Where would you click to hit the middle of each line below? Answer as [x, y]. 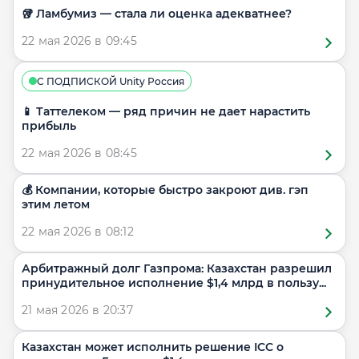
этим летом [56, 204]
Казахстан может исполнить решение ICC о [153, 347]
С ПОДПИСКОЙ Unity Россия [111, 81]
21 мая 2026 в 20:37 [77, 310]
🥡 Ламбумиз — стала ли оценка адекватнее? [157, 14]
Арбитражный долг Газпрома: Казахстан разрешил [177, 268]
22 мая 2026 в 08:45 [79, 153]
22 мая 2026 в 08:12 [78, 232]
